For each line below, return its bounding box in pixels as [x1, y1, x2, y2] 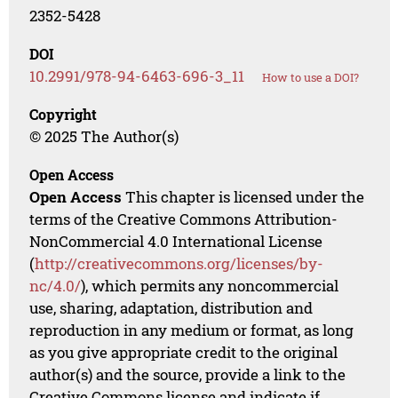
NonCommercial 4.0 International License [29, 230, 323, 251]
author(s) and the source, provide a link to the [29, 363, 346, 385]
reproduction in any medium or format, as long [29, 319, 354, 340]
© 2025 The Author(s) [29, 125, 179, 147]
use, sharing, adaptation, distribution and [29, 297, 314, 318]
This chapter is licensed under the [122, 186, 365, 207]
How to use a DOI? [262, 68, 360, 85]
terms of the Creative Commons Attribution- [29, 208, 338, 229]
